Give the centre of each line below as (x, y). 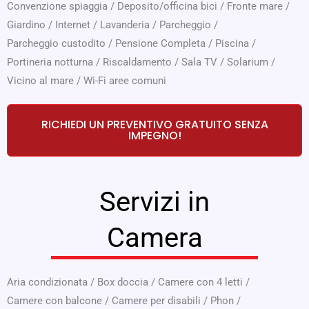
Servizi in (154, 202)
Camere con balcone (54, 301)
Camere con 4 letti (200, 282)
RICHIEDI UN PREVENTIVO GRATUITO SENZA (154, 125)
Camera (154, 238)
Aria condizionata (47, 282)
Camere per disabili (156, 301)
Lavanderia (125, 24)
